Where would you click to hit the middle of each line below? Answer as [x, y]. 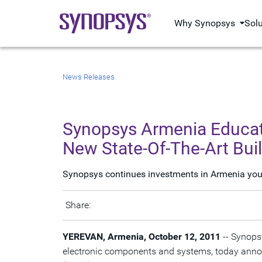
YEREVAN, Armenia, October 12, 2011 [142, 237]
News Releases [89, 77]
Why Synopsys [205, 23]
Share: [78, 205]
